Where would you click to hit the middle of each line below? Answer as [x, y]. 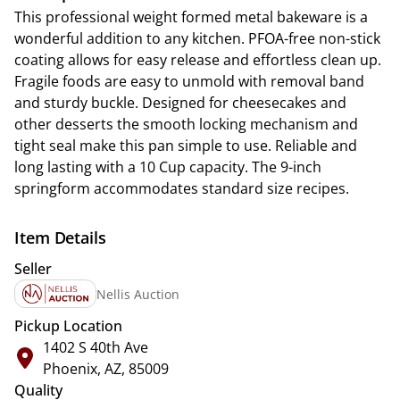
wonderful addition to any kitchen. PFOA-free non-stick [197, 38]
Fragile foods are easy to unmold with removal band [189, 81]
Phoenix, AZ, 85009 [106, 369]
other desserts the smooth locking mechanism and [186, 124]
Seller [33, 269]
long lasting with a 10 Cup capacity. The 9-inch [168, 167]
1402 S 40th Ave [96, 347]
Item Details [60, 237]
